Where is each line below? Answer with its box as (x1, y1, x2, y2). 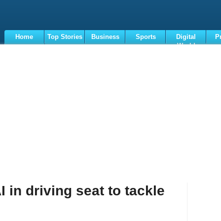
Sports (135, 33, 156, 40)
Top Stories (47, 33, 82, 40)
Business (91, 33, 119, 40)
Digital (176, 33, 196, 40)
